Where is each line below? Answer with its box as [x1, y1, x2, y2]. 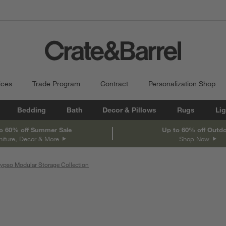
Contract [100, 79, 128, 88]
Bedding [17, 105, 46, 115]
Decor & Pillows [102, 105, 157, 115]
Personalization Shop [148, 79, 215, 88]
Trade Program [32, 79, 80, 88]
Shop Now [179, 134, 211, 143]
